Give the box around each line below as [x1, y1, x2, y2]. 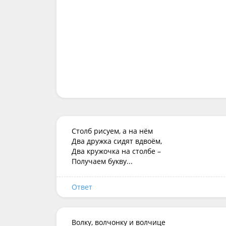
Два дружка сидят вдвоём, [72, 136, 162, 146]
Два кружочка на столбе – [72, 146, 163, 156]
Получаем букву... [72, 156, 133, 166]
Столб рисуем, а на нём [72, 126, 153, 136]
